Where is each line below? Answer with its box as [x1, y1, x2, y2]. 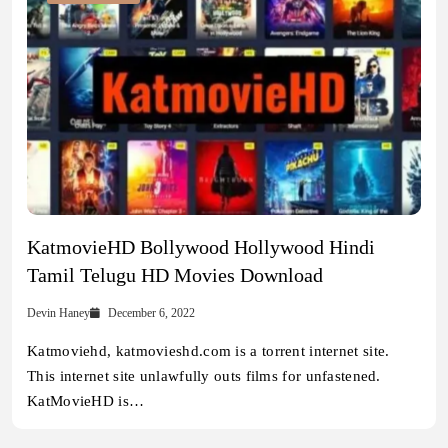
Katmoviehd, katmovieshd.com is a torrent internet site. [27, 343, 390, 360]
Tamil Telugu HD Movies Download [27, 264, 323, 287]
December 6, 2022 [108, 306, 196, 321]
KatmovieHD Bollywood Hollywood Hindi [27, 236, 375, 259]
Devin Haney [27, 306, 90, 321]
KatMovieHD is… [27, 393, 145, 410]
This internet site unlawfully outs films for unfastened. [27, 368, 381, 385]
